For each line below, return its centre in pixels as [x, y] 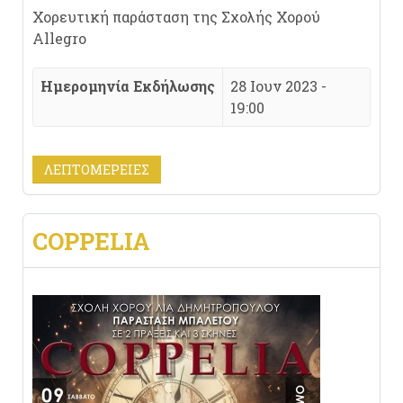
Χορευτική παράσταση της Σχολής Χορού [176, 17]
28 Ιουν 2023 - [278, 86]
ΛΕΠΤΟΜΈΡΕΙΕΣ [97, 170]
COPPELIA [91, 241]
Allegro [59, 38]
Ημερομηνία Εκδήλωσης [128, 86]
